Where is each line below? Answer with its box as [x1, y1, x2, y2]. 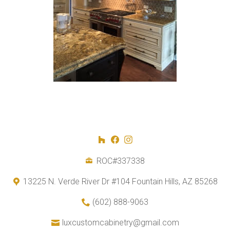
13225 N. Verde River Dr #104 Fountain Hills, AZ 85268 [23, 177, 218, 187]
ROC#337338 [96, 156, 145, 166]
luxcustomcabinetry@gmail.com [62, 218, 179, 228]
